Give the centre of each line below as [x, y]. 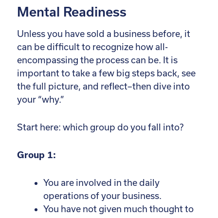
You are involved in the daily [101, 182]
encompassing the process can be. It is [97, 60]
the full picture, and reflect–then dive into [103, 86]
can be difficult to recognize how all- [92, 47]
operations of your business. [102, 196]
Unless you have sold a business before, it [104, 34]
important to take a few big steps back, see [106, 73]
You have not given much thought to [118, 209]
